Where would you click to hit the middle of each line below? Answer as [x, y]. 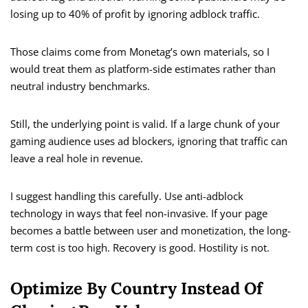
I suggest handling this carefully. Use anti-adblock [127, 196]
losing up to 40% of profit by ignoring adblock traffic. [135, 14]
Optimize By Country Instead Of [136, 289]
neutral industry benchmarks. [80, 86]
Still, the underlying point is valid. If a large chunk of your [145, 124]
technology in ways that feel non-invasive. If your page [139, 213]
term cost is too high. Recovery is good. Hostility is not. [140, 248]
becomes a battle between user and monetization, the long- [151, 231]
